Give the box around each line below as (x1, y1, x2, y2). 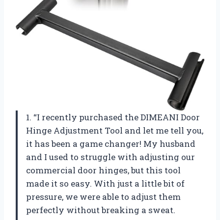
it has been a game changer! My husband (26, 137, 195, 149)
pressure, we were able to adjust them (26, 191, 181, 202)
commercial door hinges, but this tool (26, 164, 181, 176)
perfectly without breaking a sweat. (26, 204, 175, 216)
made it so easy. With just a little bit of (26, 177, 185, 189)
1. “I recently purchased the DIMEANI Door (26, 111, 200, 123)
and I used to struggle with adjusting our (26, 151, 195, 163)
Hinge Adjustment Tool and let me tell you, (26, 124, 203, 136)
